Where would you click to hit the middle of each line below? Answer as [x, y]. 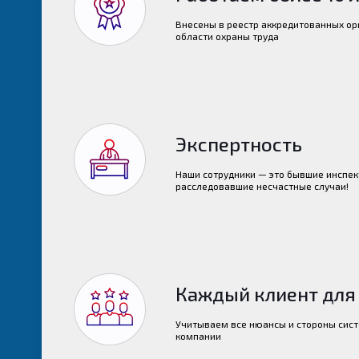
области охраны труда [228, 36]
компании [199, 336]
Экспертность [239, 144]
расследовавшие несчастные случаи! [262, 186]
